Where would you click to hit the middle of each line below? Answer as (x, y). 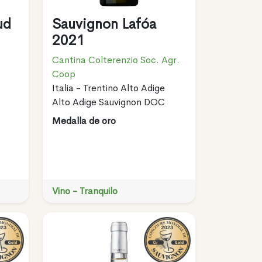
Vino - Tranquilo (85, 191)
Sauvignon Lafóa (104, 24)
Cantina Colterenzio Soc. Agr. (116, 60)
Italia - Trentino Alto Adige (108, 88)
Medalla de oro (84, 120)
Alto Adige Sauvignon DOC (108, 102)
